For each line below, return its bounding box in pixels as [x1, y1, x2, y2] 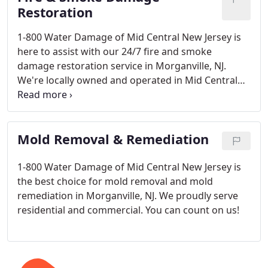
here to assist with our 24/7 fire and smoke [17, 45, 212, 58]
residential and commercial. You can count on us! [17, 203, 239, 217]
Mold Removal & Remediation [17, 130, 209, 148]
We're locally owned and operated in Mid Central [17, 74, 237, 87]
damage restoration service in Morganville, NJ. [17, 59, 226, 72]
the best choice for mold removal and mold [17, 175, 213, 188]
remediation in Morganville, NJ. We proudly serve [17, 189, 238, 202]
